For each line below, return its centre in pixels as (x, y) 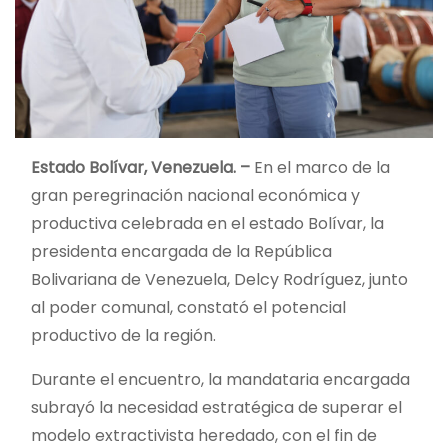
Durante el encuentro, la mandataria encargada (220, 379)
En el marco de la (322, 167)
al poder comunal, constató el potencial (188, 307)
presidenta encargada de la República (181, 251)
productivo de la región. (123, 335)
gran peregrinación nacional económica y (195, 195)
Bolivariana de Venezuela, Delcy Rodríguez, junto (219, 279)
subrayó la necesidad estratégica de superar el (216, 407)
